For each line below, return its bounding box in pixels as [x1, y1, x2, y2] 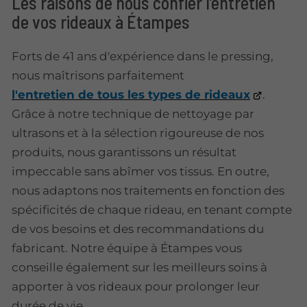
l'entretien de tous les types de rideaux [12, 87, 250, 101]
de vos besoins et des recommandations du [12, 221, 264, 236]
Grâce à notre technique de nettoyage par [12, 106, 254, 121]
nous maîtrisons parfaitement [12, 68, 184, 82]
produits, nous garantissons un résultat [12, 145, 236, 159]
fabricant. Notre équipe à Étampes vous [12, 241, 242, 255]
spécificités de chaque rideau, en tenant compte [12, 202, 292, 217]
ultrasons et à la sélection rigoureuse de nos [12, 125, 264, 140]
